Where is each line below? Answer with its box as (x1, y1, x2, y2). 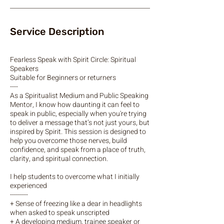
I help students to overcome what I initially (10, 171, 139, 182)
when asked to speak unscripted (10, 207, 109, 218)
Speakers (10, 63, 38, 74)
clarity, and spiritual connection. (10, 153, 108, 164)
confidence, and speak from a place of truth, (10, 144, 145, 155)
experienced (10, 180, 47, 191)
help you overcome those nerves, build (10, 135, 127, 146)
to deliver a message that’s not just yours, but (10, 117, 149, 128)
